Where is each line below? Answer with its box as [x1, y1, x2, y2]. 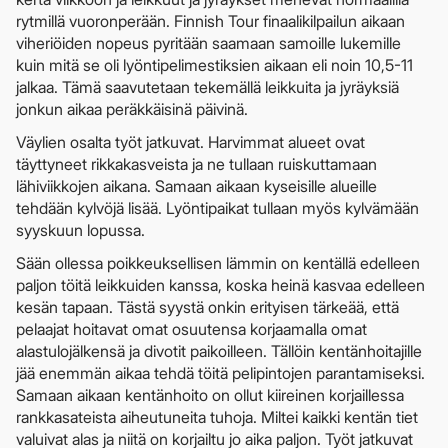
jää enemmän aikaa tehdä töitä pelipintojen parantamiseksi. [16, 363, 425, 384]
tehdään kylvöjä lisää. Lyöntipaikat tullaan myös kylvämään [16, 198, 419, 219]
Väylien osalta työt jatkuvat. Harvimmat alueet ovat [16, 132, 365, 153]
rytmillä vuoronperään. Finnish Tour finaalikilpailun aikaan [16, 11, 405, 32]
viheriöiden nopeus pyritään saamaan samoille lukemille [16, 33, 401, 54]
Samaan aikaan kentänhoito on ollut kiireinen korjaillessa [16, 385, 404, 406]
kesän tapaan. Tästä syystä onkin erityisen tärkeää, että [16, 297, 399, 318]
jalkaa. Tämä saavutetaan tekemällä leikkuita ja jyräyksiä [16, 77, 399, 98]
